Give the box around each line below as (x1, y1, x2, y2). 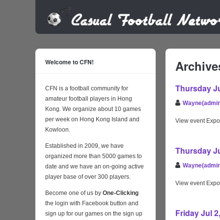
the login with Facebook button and (45, 200, 138, 207)
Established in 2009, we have (45, 142, 124, 150)
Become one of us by (45, 190, 103, 197)
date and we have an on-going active (45, 163, 144, 170)
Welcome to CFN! (45, 57, 94, 67)
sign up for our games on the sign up (45, 210, 142, 218)
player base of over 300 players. (45, 173, 131, 181)
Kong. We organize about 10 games (45, 106, 141, 113)
